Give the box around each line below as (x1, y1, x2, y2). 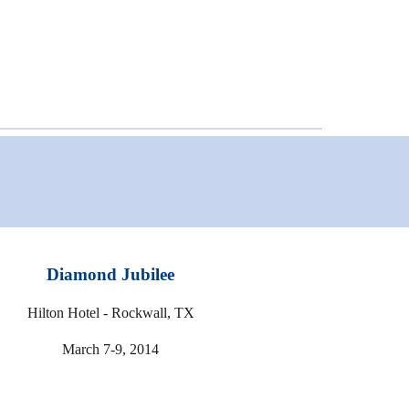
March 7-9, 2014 (62, 341, 160, 357)
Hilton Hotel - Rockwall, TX (26, 305, 194, 320)
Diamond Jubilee (47, 265, 175, 284)
